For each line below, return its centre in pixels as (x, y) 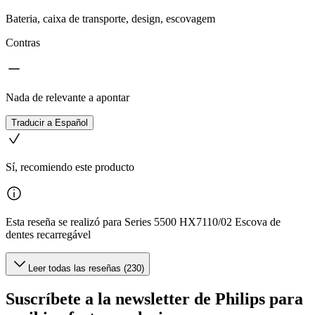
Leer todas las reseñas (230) (86, 269)
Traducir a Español (50, 123)
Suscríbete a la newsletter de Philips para (154, 299)
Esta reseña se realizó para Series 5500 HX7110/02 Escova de (143, 222)
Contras (23, 43)
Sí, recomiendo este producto (70, 167)
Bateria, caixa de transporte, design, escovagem (110, 19)
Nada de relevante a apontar (67, 98)
